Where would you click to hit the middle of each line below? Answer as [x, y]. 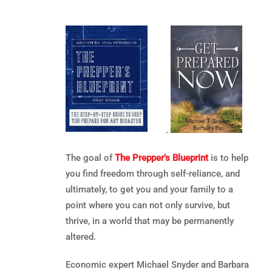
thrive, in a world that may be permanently [149, 221]
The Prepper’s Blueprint [161, 158]
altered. [80, 236]
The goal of [90, 158]
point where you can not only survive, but [148, 205]
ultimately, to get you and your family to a [149, 189]
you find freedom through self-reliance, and [152, 173]
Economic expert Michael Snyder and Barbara [157, 264]
